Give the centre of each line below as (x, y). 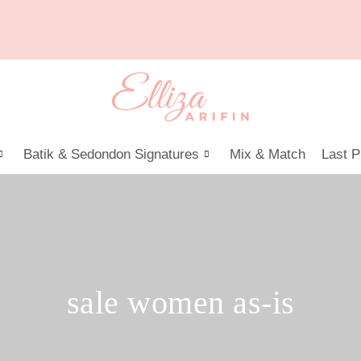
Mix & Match (268, 154)
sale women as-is (180, 303)
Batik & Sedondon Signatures (111, 154)
